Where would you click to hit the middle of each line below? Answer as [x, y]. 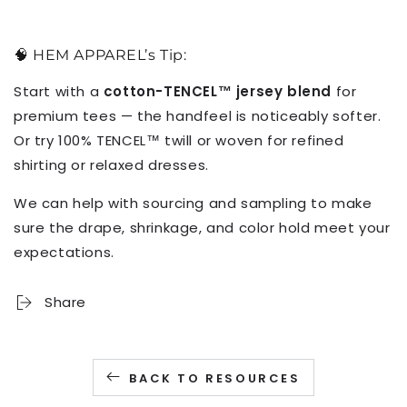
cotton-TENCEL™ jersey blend [218, 91]
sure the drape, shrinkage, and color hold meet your [202, 227]
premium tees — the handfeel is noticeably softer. [198, 115]
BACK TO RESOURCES [215, 378]
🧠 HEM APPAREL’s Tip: [100, 54]
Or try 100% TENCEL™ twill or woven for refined [179, 140]
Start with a [59, 91]
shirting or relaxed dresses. [111, 164]
